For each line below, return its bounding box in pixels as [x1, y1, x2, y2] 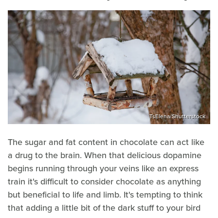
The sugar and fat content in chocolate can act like [8, 135, 204, 148]
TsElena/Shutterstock [149, 111, 205, 121]
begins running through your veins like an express [8, 162, 199, 175]
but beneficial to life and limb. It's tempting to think [8, 188, 202, 201]
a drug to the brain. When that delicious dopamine [8, 148, 201, 162]
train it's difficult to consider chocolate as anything [8, 175, 201, 188]
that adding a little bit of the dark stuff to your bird [8, 201, 200, 214]
